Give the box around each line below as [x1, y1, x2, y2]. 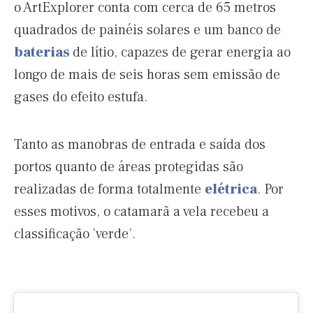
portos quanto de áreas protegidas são [14, 158, 243, 177]
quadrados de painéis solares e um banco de [14, 21, 281, 40]
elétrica [205, 180, 257, 199]
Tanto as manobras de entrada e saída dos [14, 136, 265, 154]
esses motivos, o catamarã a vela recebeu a [14, 203, 269, 221]
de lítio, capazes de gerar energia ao [73, 43, 291, 62]
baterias [14, 43, 70, 62]
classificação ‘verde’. [14, 225, 136, 244]
